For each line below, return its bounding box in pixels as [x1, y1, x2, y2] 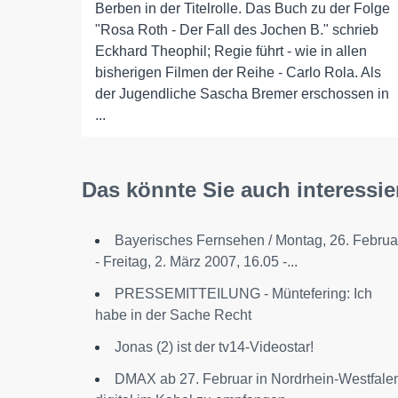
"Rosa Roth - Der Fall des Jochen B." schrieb [95, 22, 378, 37]
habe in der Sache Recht [95, 307, 251, 322]
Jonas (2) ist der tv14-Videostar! [115, 339, 314, 354]
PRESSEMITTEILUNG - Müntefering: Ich [115, 286, 372, 301]
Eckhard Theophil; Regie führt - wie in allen [95, 44, 367, 59]
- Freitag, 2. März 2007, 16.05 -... [95, 254, 298, 269]
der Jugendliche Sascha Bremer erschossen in [95, 86, 389, 101]
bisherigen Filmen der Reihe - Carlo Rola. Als [95, 65, 381, 80]
